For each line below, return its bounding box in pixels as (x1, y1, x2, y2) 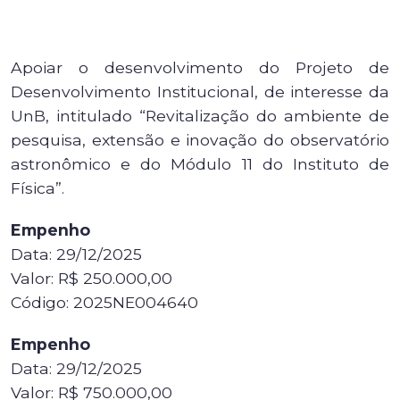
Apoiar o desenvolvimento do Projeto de (11, 58, 389, 77)
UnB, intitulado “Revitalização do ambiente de (11, 106, 389, 125)
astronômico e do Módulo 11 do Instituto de (11, 154, 389, 173)
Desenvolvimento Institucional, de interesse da (11, 82, 389, 101)
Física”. (11, 179, 64, 197)
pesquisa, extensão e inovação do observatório (11, 130, 389, 149)
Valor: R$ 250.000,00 (11, 269, 172, 287)
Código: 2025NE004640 (11, 293, 198, 312)
